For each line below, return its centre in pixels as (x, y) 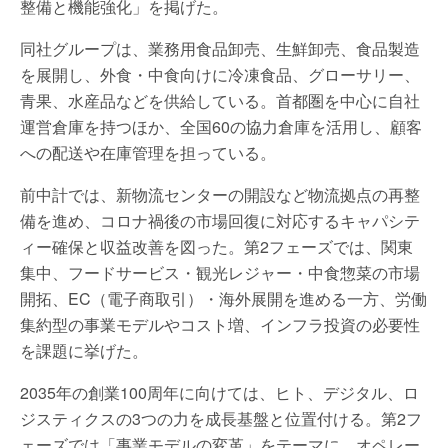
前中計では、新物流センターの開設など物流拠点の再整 (220, 194)
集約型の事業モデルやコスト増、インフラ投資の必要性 (220, 324)
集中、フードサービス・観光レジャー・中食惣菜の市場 (220, 272)
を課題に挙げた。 (84, 350)
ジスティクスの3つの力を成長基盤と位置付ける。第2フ (221, 418)
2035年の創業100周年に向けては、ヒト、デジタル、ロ (219, 392)
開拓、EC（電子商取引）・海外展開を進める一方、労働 (223, 298)
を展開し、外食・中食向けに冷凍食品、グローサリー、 (220, 74)
